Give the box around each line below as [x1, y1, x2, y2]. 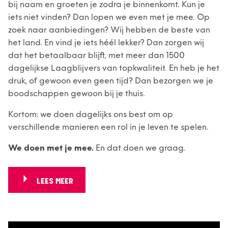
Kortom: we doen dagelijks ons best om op [8, 109, 173, 120]
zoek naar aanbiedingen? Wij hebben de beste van [8, 24, 210, 36]
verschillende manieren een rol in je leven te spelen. [8, 122, 209, 133]
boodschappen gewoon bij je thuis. [8, 88, 145, 99]
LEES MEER [37, 178, 73, 185]
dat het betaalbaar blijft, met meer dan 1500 [8, 50, 185, 61]
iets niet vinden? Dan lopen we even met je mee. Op [8, 12, 210, 23]
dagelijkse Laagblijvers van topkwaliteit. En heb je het [8, 63, 219, 74]
